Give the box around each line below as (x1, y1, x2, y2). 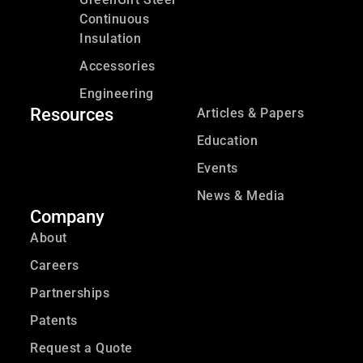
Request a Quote (30, 340, 133, 357)
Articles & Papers (196, 105, 304, 122)
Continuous (79, 11, 150, 28)
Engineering (79, 86, 154, 102)
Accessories (79, 58, 156, 75)
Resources (30, 105, 113, 126)
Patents (30, 313, 78, 329)
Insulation (79, 31, 142, 47)
